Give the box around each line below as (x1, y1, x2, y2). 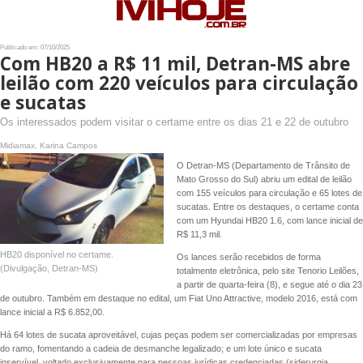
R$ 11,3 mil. (176, 228, 222, 239)
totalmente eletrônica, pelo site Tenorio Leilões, (176, 266, 359, 276)
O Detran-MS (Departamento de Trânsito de (176, 160, 350, 170)
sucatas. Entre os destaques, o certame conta (176, 201, 359, 211)
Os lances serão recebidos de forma (176, 252, 321, 263)
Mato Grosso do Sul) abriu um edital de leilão (176, 173, 352, 184)
